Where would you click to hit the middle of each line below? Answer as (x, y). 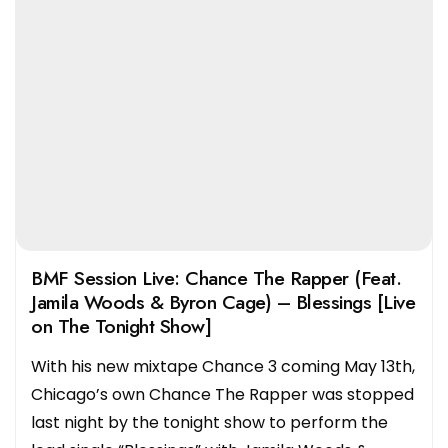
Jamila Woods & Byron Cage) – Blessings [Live (223, 301)
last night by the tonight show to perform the (209, 422)
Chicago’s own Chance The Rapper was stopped (222, 394)
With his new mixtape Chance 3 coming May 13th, (223, 366)
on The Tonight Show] (121, 325)
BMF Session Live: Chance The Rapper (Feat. (216, 277)
